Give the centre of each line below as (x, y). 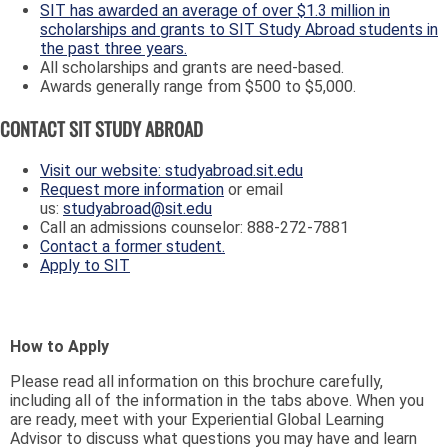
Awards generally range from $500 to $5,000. (202, 87)
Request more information (132, 189)
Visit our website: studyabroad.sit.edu (171, 170)
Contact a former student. (132, 246)
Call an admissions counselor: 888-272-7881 (194, 227)
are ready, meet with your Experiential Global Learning (197, 419)
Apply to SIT (85, 265)
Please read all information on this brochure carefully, (196, 381)
